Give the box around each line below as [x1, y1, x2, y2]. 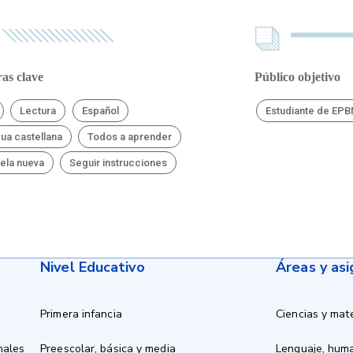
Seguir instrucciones [69, 157, 168, 169]
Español [81, 105, 119, 117]
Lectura [20, 105, 57, 117]
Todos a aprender [87, 131, 173, 143]
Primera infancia [40, 307, 122, 321]
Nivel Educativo [40, 258, 145, 277]
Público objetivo [254, 70, 340, 84]
